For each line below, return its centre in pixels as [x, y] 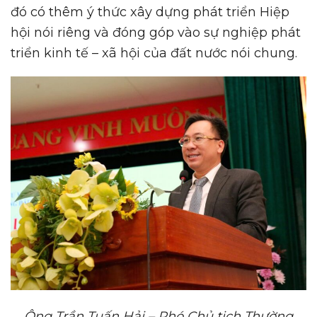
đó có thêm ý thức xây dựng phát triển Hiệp [150, 12]
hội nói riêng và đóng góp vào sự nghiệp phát [156, 33]
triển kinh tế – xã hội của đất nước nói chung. [154, 53]
